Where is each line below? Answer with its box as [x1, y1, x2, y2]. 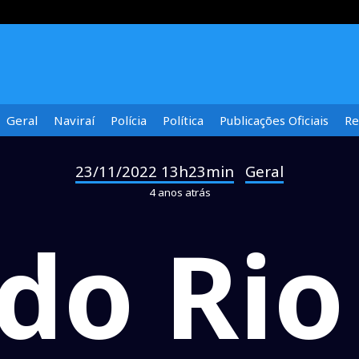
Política [163, 112, 204, 128]
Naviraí [54, 112, 95, 128]
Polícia [111, 112, 147, 128]
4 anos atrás [148, 185, 211, 200]
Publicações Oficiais [220, 112, 329, 128]
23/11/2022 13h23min [75, 161, 234, 181]
